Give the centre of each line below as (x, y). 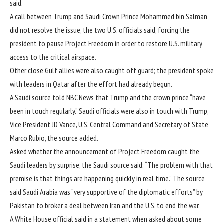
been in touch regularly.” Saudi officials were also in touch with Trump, (109, 111)
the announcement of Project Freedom (110, 152)
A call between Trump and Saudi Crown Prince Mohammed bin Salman (109, 17)
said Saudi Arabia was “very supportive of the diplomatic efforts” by (106, 192)
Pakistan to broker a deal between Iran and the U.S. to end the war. (105, 206)
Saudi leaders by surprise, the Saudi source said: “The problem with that (111, 165)
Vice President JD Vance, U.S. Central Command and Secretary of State (109, 125)
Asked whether (32, 152)
